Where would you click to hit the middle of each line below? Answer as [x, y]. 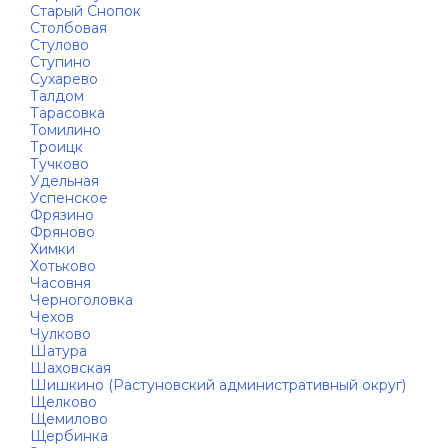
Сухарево [64, 79]
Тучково [59, 164]
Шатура [58, 351]
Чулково [60, 334]
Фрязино [62, 215]
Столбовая [68, 28]
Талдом [57, 96]
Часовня [60, 283]
